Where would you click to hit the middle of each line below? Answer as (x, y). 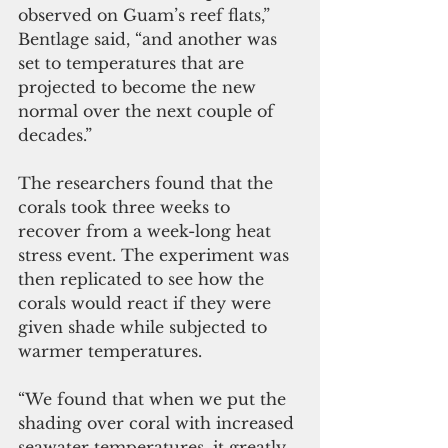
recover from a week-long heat (147, 231)
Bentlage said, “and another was (150, 39)
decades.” (62, 135)
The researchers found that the (148, 183)
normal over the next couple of (148, 111)
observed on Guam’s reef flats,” (146, 15)
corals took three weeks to (126, 207)
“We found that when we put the (154, 399)
